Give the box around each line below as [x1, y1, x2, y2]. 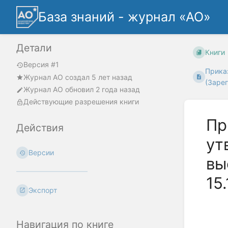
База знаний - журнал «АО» [38, 9, 211, 24]
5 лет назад [92, 72, 132, 81]
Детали [16, 42, 52, 54]
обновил [63, 85, 96, 94]
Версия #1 [23, 60, 59, 69]
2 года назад [96, 85, 140, 94]
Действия [16, 122, 64, 134]
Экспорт [28, 185, 58, 194]
